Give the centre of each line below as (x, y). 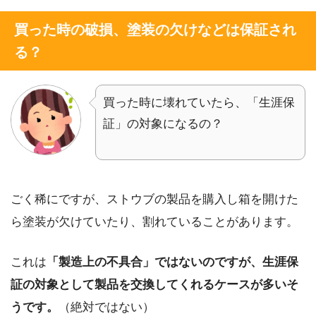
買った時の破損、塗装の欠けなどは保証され (155, 29)
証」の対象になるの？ (163, 123)
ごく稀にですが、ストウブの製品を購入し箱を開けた (154, 199)
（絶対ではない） (107, 308)
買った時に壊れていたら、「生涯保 (199, 102)
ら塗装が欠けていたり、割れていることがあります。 (154, 221)
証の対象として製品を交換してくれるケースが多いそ (154, 285)
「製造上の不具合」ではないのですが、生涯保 (172, 262)
